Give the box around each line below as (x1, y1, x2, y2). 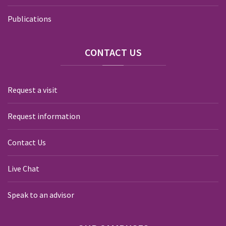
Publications (8, 14, 51, 24)
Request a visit (8, 85, 58, 95)
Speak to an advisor (8, 190, 74, 200)
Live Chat (8, 163, 39, 174)
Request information (8, 111, 80, 121)
